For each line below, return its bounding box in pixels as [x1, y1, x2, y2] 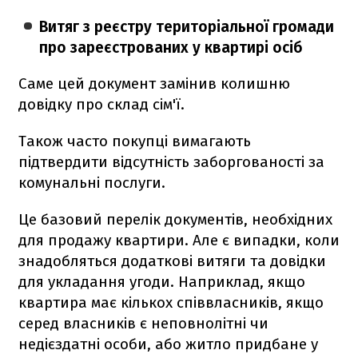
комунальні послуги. [18, 173, 165, 192]
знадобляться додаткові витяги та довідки [18, 251, 326, 270]
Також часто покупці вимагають [18, 131, 251, 150]
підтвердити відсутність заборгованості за [18, 152, 324, 171]
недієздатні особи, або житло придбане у [18, 334, 318, 353]
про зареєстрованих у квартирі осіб [39, 38, 304, 57]
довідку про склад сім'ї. [18, 94, 185, 113]
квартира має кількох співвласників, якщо [18, 292, 324, 312]
